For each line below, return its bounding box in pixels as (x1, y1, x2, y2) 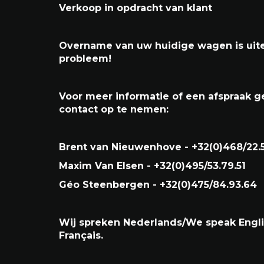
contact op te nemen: (59, 190, 169, 202)
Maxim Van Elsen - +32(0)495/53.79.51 (59, 246, 246, 258)
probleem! (59, 139, 111, 151)
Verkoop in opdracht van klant (59, 88, 212, 100)
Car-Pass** (59, 51, 111, 62)
